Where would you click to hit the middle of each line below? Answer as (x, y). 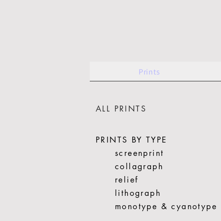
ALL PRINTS (121, 109)
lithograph (138, 193)
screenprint (140, 153)
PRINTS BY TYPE (132, 140)
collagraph (139, 166)
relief (127, 180)
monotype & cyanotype (166, 206)
